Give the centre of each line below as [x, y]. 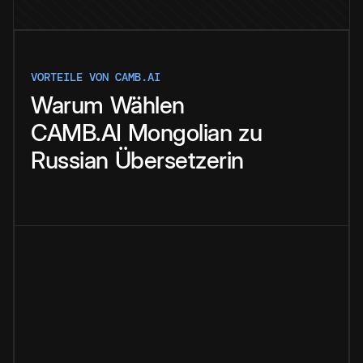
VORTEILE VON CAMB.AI [96, 77]
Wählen [147, 105]
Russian [70, 160]
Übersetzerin [179, 160]
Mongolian [179, 133]
